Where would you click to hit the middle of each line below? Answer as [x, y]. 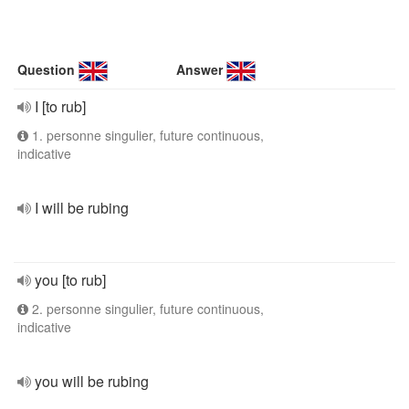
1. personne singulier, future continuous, [146, 135]
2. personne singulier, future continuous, [146, 309]
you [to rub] [70, 280]
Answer [200, 69]
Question [46, 69]
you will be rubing [92, 381]
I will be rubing [82, 208]
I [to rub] [60, 106]
